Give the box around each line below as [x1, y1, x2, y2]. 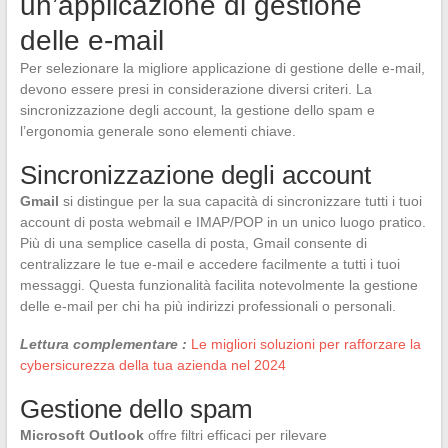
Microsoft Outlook [19, 426, 144, 443]
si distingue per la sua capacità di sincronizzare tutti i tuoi [58, 192, 422, 209]
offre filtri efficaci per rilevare [143, 426, 327, 443]
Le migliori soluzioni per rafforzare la [190, 335, 421, 352]
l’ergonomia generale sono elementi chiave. [19, 122, 296, 139]
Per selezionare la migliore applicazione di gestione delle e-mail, [19, 59, 425, 76]
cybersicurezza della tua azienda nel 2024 [19, 356, 286, 373]
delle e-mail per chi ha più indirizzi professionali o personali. [19, 297, 396, 314]
